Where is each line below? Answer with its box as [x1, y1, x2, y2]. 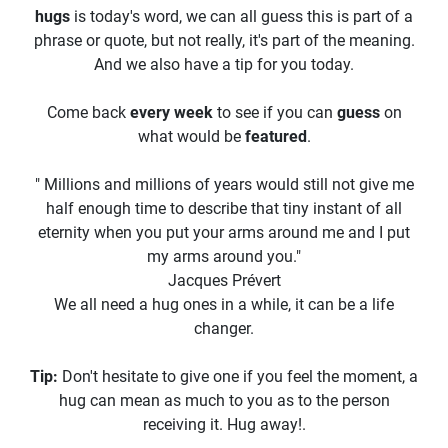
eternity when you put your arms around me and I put [38, 223, 410, 242]
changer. [194, 319, 254, 338]
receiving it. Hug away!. [142, 415, 306, 434]
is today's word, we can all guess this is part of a [70, 7, 413, 26]
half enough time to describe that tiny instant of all [46, 199, 402, 218]
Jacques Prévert [167, 271, 281, 290]
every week [129, 103, 213, 122]
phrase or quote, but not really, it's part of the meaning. [33, 31, 415, 50]
